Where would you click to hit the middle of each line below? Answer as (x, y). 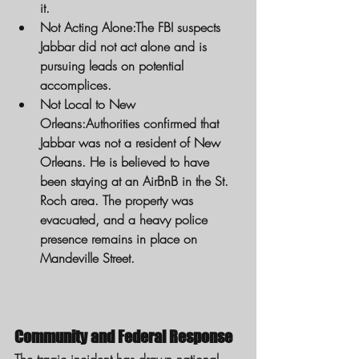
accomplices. (76, 85)
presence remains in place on (121, 239)
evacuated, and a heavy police (126, 220)
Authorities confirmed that (154, 124)
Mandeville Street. (87, 258)
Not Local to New (90, 105)
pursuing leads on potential (114, 66)
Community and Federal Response (123, 337)
